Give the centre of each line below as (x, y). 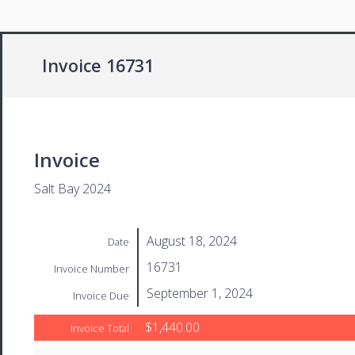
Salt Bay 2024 (73, 188)
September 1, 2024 (200, 293)
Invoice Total (100, 328)
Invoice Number (92, 268)
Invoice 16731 (98, 65)
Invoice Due (101, 295)
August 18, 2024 (192, 240)
